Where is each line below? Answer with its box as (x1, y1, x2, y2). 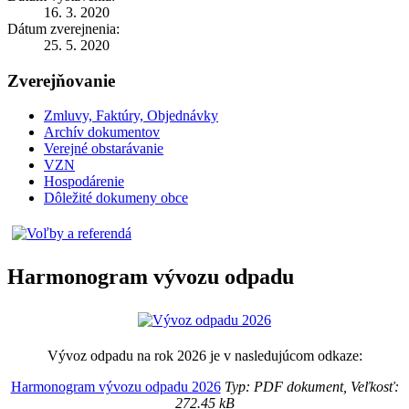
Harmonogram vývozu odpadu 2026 (10, 379, 221, 395)
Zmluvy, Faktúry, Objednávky (44, 108, 218, 124)
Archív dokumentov (44, 124, 160, 141)
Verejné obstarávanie (44, 141, 163, 157)
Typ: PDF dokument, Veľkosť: (220, 379, 399, 395)
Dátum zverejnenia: (7, 20, 120, 37)
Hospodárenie (44, 173, 124, 190)
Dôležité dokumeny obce (44, 190, 188, 206)
